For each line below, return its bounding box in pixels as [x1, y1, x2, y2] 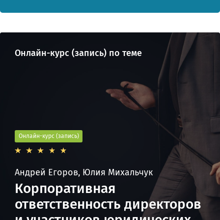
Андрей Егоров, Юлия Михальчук [15, 166, 153, 178]
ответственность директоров [15, 195, 201, 212]
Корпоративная [15, 180, 116, 196]
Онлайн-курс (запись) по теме [15, 47, 142, 58]
